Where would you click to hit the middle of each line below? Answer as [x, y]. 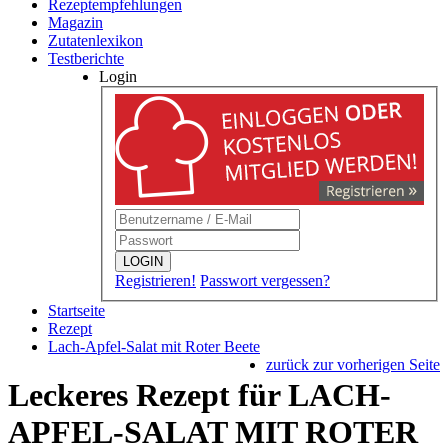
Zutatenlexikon [95, 40]
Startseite [76, 310]
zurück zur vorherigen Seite [353, 364]
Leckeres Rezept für [148, 395]
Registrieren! [155, 280]
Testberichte [86, 58]
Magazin [75, 22]
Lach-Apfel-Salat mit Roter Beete [154, 346]
